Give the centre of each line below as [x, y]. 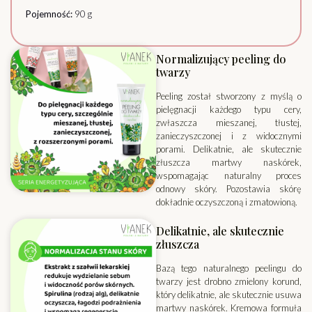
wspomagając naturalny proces [229, 175]
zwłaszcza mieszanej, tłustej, [229, 122]
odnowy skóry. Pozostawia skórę [229, 188]
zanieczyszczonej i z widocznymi [229, 135]
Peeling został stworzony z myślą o [229, 96]
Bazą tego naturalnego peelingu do [229, 268]
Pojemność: [49, 14]
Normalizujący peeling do [221, 58]
